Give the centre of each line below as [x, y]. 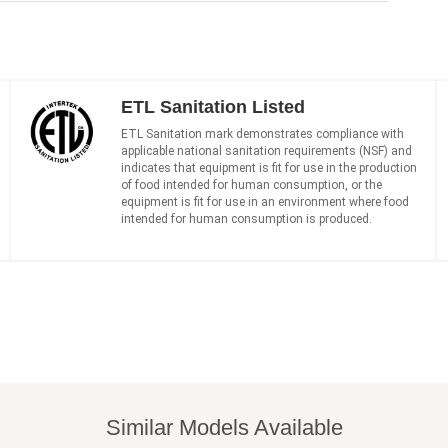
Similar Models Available [224, 427]
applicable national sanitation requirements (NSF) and [266, 150]
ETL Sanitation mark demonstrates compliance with [262, 133]
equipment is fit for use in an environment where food [264, 201]
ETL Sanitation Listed [212, 106]
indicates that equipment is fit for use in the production [268, 167]
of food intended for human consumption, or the [251, 184]
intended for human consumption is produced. [246, 218]
